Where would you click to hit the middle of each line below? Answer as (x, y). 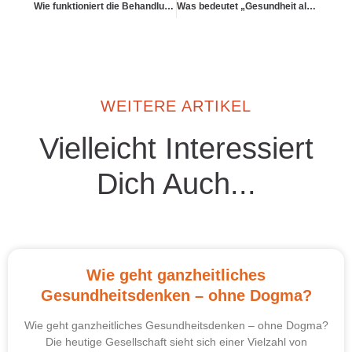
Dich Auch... (176, 183)
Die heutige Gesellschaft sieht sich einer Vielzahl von (176, 341)
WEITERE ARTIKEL (176, 106)
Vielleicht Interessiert (176, 148)
